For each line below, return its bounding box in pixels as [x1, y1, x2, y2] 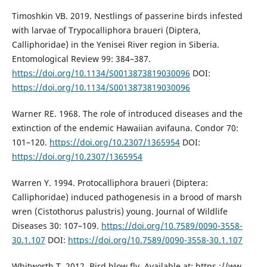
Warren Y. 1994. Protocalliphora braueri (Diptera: [11, 176, 208, 188]
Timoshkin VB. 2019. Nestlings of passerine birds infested [11, 10, 243, 21]
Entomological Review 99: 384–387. [11, 52, 151, 64]
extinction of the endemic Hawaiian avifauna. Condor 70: [11, 122, 238, 133]
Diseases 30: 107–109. [11, 219, 101, 231]
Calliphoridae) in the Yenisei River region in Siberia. [11, 38, 219, 50]
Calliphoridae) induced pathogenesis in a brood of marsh [11, 191, 242, 203]
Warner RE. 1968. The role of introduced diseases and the [11, 107, 243, 119]
